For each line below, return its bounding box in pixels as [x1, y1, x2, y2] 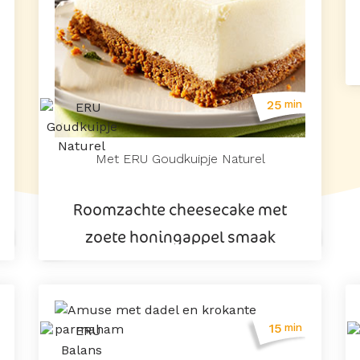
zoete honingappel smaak [84, 225, 276, 247]
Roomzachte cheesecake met [73, 198, 287, 220]
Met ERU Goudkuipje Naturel [95, 150, 265, 166]
